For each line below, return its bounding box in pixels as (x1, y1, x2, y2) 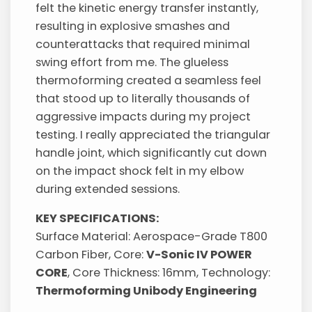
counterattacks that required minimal (36, 36, 251, 53)
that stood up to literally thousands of (36, 91, 251, 107)
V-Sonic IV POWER (146, 247, 253, 263)
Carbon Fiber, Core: (36, 247, 147, 263)
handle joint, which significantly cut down (36, 145, 267, 162)
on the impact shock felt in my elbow (36, 163, 244, 180)
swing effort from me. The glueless (36, 54, 229, 71)
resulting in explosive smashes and (36, 18, 231, 35)
